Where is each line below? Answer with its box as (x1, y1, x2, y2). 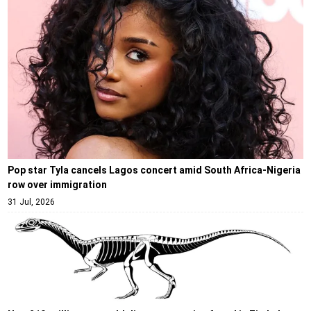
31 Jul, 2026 (7, 196, 55, 207)
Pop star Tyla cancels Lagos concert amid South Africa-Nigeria (7, 164, 301, 176)
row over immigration (7, 178, 107, 190)
